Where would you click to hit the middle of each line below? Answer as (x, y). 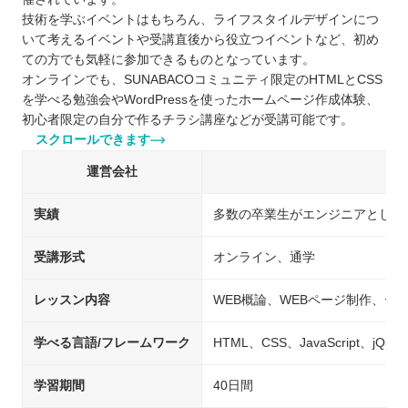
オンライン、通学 (264, 258)
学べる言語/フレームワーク (112, 343)
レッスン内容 (72, 301)
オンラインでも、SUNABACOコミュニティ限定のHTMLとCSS (202, 80)
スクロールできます (89, 140)
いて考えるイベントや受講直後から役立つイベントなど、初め (200, 40)
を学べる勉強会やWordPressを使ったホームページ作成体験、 (200, 100)
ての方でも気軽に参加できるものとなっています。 (168, 60)
